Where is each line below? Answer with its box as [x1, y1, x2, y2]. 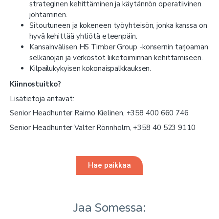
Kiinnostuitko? [10, 79, 61, 89]
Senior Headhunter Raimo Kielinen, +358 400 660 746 [10, 108, 189, 118]
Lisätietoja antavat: [10, 93, 74, 104]
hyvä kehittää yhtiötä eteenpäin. [29, 31, 137, 42]
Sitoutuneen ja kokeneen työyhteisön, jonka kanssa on [29, 21, 207, 31]
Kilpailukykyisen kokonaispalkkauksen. [29, 64, 152, 74]
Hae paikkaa [88, 161, 131, 170]
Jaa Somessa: [73, 201, 146, 216]
